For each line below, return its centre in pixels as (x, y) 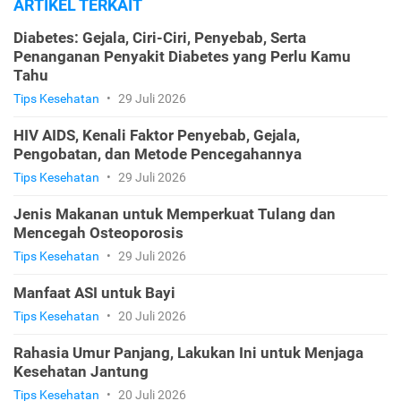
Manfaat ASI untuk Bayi (94, 293)
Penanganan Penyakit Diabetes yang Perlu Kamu (182, 57)
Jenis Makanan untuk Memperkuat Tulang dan (175, 214)
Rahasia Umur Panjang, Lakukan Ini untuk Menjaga (188, 353)
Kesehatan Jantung (81, 372)
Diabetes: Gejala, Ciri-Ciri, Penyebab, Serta (160, 38)
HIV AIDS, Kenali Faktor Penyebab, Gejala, (157, 136)
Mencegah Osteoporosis (98, 233)
